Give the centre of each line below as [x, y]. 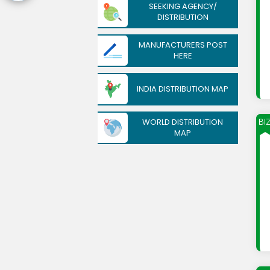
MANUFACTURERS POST [183, 45]
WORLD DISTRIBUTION [183, 122]
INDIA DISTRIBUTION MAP [183, 89]
